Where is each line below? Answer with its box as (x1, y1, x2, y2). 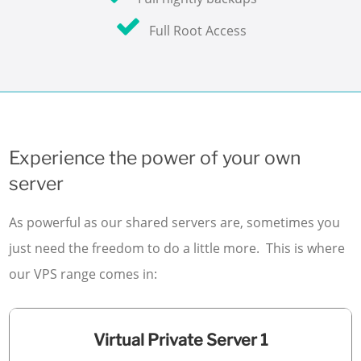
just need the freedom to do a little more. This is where (9, 239, 346, 257)
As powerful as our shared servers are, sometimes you (9, 213, 341, 231)
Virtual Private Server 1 (93, 330, 268, 350)
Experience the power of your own (9, 146, 301, 169)
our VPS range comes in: (9, 264, 158, 283)
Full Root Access (148, 21, 247, 39)
